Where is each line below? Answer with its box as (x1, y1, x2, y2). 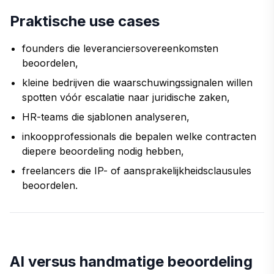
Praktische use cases (10, 12, 160, 30)
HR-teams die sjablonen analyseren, (22, 110, 190, 123)
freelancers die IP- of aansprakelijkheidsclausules (22, 164, 251, 177)
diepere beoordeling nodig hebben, (22, 144, 184, 157)
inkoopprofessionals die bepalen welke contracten (22, 130, 256, 143)
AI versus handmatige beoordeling (10, 252, 253, 270)
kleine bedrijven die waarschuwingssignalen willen (22, 76, 253, 89)
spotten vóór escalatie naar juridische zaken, (22, 91, 230, 103)
